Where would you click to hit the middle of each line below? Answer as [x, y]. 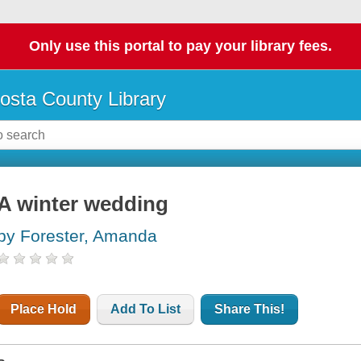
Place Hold [44, 309]
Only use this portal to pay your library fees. [180, 46]
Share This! [250, 309]
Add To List [146, 309]
